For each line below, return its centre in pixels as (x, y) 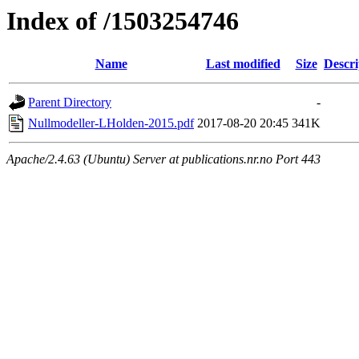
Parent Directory (70, 103)
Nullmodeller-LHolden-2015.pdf (111, 123)
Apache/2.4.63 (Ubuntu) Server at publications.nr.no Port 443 (163, 159)
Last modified (243, 64)
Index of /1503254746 (123, 21)
